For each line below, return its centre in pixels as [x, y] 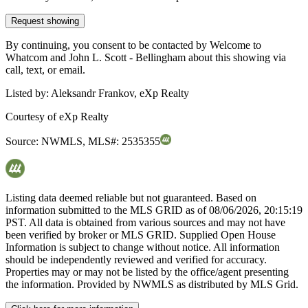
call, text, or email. [45, 70]
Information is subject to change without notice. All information [143, 247]
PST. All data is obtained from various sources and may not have [145, 223]
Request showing [45, 21]
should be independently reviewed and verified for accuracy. [136, 260]
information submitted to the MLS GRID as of [107, 210]
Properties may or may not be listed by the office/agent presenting [147, 272]
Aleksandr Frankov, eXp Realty [120, 93]
